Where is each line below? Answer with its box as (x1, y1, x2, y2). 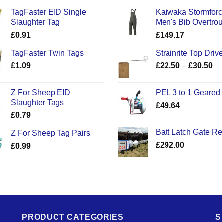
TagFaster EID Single (10, 7, 86, 16)
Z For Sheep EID (10, 88, 70, 97)
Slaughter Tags (10, 98, 64, 107)
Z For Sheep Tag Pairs (10, 128, 90, 137)
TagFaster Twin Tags (10, 48, 84, 57)
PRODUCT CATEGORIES (22, 212, 124, 221)
